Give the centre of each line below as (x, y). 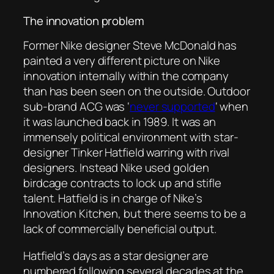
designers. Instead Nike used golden (116, 168)
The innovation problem (84, 20)
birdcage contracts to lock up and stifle (122, 183)
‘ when (232, 107)
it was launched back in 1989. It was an (120, 122)
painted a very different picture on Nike (122, 61)
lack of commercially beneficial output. (120, 229)
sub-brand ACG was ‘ (77, 107)
